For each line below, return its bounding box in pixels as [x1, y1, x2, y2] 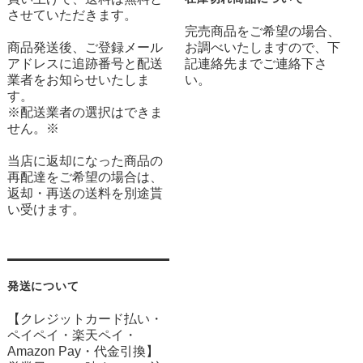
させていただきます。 [6, 8, 137, 23]
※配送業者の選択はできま [6, 105, 163, 120]
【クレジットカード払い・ [6, 312, 163, 327]
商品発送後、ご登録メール [6, 41, 163, 55]
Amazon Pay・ [6, 344, 94, 359]
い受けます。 [6, 203, 85, 217]
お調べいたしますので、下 [185, 41, 341, 55]
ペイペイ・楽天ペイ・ [6, 328, 137, 343]
